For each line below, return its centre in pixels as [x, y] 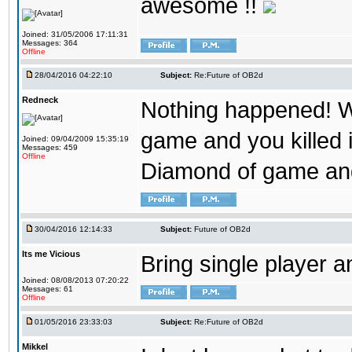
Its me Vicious [51, 254]
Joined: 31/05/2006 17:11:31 [75, 34]
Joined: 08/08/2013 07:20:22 [75, 280]
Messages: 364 [50, 43]
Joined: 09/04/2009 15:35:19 [75, 139]
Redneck [40, 100]
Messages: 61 [48, 289]
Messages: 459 [50, 147]
